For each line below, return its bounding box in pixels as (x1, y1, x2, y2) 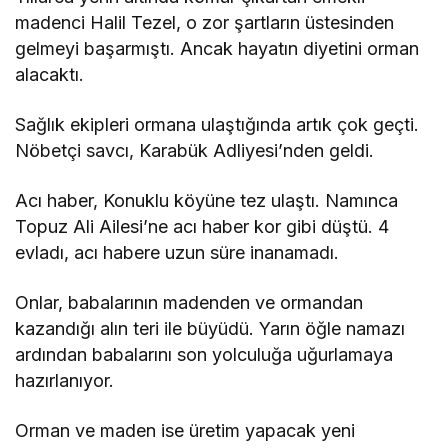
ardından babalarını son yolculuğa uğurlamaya (15, 344, 394, 366)
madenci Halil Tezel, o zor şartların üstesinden (15, 12, 395, 34)
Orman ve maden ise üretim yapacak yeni (15, 420, 356, 442)
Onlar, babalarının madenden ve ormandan (15, 292, 364, 314)
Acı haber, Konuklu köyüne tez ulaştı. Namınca (15, 190, 399, 212)
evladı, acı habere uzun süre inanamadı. (15, 242, 340, 264)
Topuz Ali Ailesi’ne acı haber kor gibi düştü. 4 (15, 216, 390, 238)
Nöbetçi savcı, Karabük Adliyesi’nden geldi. (15, 140, 375, 162)
